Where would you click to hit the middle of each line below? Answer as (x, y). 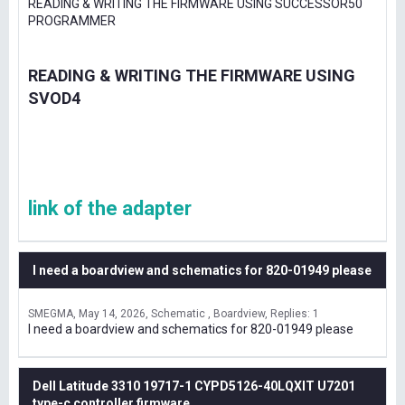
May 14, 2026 (112, 314)
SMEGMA (51, 314)
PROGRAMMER (72, 21)
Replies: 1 (295, 314)
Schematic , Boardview (208, 314)
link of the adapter (110, 208)
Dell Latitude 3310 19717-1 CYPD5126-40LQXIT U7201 (194, 386)
